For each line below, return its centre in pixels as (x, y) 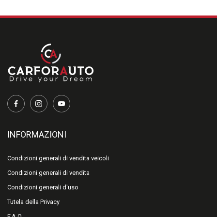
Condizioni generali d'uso (43, 187)
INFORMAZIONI (37, 135)
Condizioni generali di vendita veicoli (58, 158)
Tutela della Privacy (33, 202)
